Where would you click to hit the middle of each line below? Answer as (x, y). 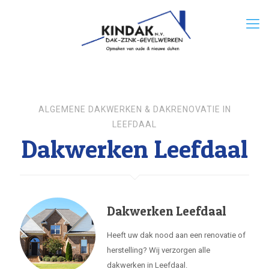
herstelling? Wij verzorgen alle (159, 250)
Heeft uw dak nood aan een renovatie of (176, 235)
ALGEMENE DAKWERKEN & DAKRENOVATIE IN (134, 109)
